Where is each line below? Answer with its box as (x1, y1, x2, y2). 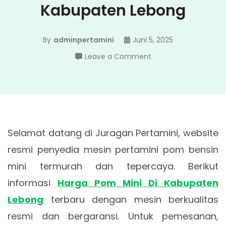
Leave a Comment (84, 51, 151, 62)
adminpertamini (53, 35, 114, 45)
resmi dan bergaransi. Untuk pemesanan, (8, 210, 218, 222)
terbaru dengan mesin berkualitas (43, 193, 218, 206)
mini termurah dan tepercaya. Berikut (8, 160, 218, 173)
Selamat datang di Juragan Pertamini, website (8, 127, 218, 139)
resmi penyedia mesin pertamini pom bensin (8, 143, 218, 156)
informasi (8, 177, 58, 189)
